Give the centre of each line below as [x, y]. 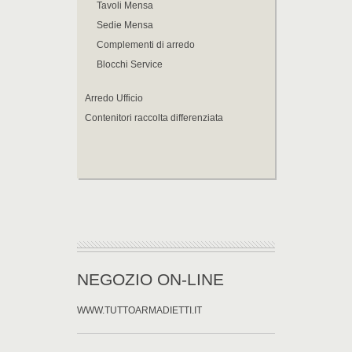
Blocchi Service [130, 64]
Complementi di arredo [146, 44]
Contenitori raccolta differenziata [154, 117]
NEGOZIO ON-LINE [150, 279]
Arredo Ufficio [114, 98]
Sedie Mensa [125, 25]
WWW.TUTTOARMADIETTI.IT [139, 310]
